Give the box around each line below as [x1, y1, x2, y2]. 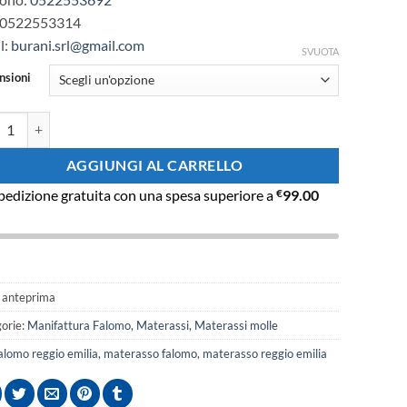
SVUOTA [302, 45, 339, 58]
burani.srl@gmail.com [11, 35, 144, 54]
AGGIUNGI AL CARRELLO [65, 156, 243, 174]
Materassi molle [194, 318, 278, 333]
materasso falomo [104, 346, 197, 362]
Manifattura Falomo [27, 318, 131, 333]
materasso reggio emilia [203, 346, 327, 362]
